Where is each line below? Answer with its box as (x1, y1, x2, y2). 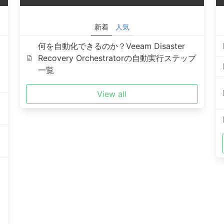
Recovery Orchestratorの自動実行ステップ (38, 53, 196, 63)
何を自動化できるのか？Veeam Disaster (38, 41, 185, 51)
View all (97, 89, 127, 99)
